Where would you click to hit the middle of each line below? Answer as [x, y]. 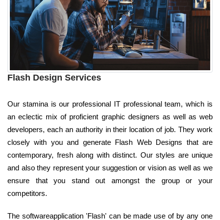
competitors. [27, 193]
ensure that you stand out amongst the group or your [110, 180]
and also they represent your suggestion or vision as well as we [110, 167]
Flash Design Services [54, 77]
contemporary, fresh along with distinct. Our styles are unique [110, 155]
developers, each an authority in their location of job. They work [110, 129]
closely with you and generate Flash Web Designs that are [110, 142]
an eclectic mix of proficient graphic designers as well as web [110, 116]
